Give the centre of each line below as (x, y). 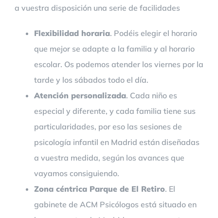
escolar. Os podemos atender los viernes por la (119, 64)
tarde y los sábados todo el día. (91, 80)
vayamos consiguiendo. (77, 173)
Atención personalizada (80, 95)
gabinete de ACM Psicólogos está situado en (115, 204)
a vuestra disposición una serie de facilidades (97, 8)
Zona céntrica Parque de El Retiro (100, 189)
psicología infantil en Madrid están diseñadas (117, 142)
